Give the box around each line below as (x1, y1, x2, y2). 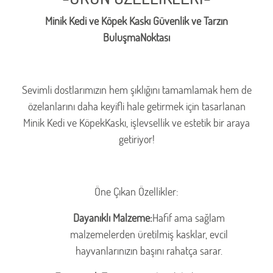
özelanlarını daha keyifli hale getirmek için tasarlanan (27, 99, 246, 114)
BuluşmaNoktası (103, 30, 170, 45)
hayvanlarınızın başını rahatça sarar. (75, 243, 222, 258)
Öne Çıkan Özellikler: (94, 184, 179, 199)
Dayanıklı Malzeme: (73, 210, 152, 225)
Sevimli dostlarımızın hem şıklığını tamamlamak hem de (21, 82, 252, 97)
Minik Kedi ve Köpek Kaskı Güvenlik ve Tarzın (45, 13, 228, 29)
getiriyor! (118, 132, 155, 147)
